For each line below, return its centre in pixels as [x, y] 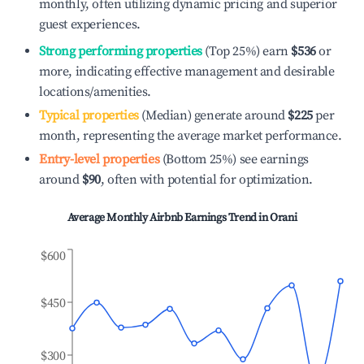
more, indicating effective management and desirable [187, 71]
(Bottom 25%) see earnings [234, 159]
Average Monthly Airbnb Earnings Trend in [169, 218]
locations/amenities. [95, 92]
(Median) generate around [212, 115]
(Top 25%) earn [245, 51]
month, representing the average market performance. [191, 136]
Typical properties [89, 115]
